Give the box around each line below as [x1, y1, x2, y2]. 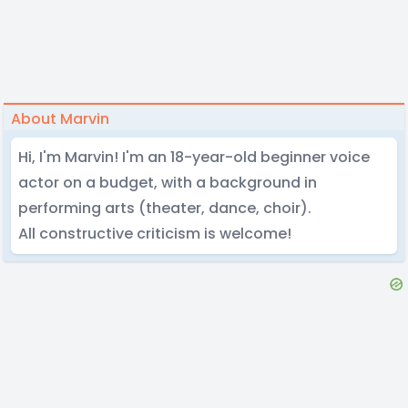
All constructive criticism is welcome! [18, 223, 291, 244]
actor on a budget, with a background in [18, 172, 317, 193]
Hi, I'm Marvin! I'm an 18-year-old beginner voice [18, 147, 370, 168]
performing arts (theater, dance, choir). [18, 198, 311, 219]
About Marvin [11, 108, 109, 129]
